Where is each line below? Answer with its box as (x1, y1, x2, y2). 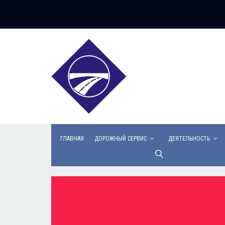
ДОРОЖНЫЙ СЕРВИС (94, 135, 147, 142)
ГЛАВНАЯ (60, 135, 84, 142)
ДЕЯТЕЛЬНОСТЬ (168, 135, 210, 142)
